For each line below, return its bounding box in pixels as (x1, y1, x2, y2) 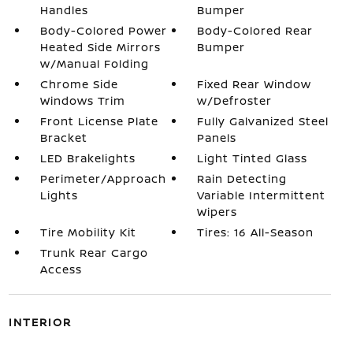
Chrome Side (39, 76, 118, 91)
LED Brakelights (39, 150, 136, 165)
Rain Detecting (197, 171, 288, 186)
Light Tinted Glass (197, 150, 308, 165)
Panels (197, 130, 237, 145)
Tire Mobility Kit (39, 225, 136, 240)
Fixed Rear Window (197, 76, 312, 91)
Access (39, 262, 82, 277)
